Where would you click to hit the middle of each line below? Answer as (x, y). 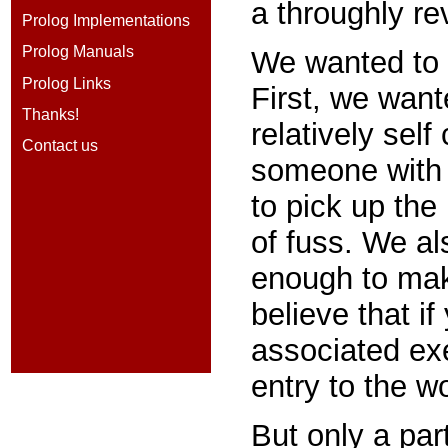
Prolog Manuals (77, 52)
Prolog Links (66, 83)
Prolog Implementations (105, 20)
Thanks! (50, 114)
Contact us (59, 146)
